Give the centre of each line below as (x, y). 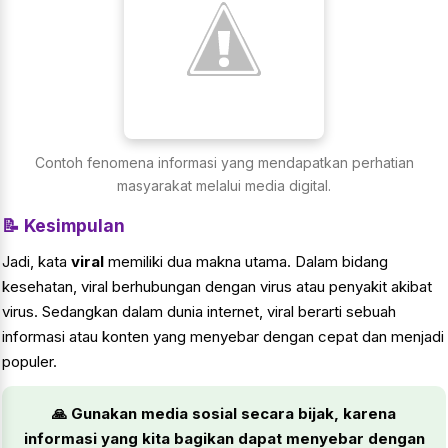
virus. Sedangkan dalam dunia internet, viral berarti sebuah (199, 312)
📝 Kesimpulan (63, 226)
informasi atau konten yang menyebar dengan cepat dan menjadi (223, 337)
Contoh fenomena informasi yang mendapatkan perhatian (224, 163)
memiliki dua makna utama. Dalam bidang (246, 262)
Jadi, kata (36, 262)
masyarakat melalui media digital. (224, 186)
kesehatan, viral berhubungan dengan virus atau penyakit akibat (217, 287)
